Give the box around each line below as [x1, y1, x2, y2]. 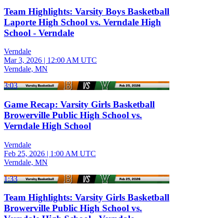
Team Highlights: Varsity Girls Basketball [4, 192, 169, 203]
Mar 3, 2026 [4, 56, 42, 65]
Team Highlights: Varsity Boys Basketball [4, 6, 169, 17]
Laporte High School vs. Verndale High [4, 17, 161, 27]
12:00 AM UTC [47, 56, 97, 65]
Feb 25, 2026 [4, 149, 45, 158]
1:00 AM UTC [50, 149, 96, 158]
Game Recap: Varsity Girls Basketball [4, 99, 155, 110]
